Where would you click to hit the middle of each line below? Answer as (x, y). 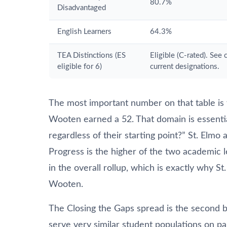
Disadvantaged (82, 8)
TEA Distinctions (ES (91, 55)
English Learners (84, 31)
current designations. (185, 66)
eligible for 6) (80, 66)
